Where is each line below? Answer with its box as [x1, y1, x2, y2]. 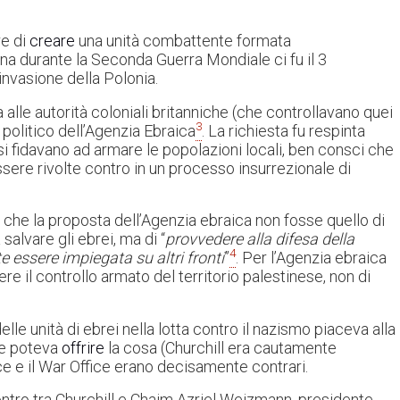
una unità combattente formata [75, 31, 291, 51]
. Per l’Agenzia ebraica [236, 248, 387, 268]
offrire [62, 337, 104, 357]
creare [29, 31, 75, 51]
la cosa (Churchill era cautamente [104, 337, 337, 357]
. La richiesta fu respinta [202, 121, 365, 140]
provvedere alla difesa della [165, 229, 354, 249]
